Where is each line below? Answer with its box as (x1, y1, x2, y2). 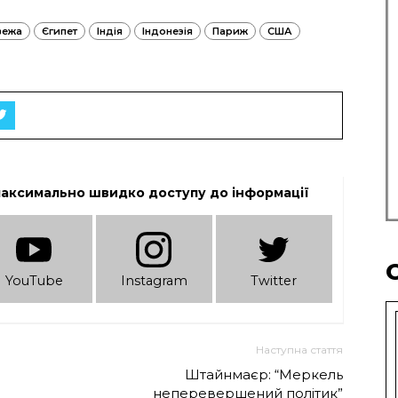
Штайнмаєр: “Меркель (185, 366, 343, 384)
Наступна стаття (256, 343, 343, 357)
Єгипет (42, 24, 77, 37)
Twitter (251, 272, 298, 289)
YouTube (4, 272, 63, 289)
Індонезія (142, 24, 193, 37)
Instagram (120, 272, 187, 289)
